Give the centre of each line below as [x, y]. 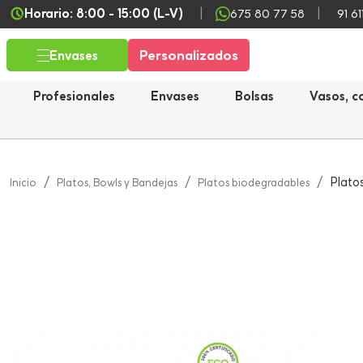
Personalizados [189, 55]
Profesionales [74, 96]
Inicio [23, 182]
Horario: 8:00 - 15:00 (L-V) [104, 13]
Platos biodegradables [254, 182]
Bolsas [254, 96]
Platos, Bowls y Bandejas [117, 182]
